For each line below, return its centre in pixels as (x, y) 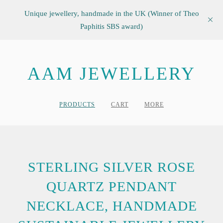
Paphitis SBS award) (111, 26)
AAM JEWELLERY (111, 74)
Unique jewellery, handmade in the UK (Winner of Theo (111, 13)
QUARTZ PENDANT (111, 186)
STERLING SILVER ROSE (111, 167)
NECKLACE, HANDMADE (111, 206)
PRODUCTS (77, 105)
